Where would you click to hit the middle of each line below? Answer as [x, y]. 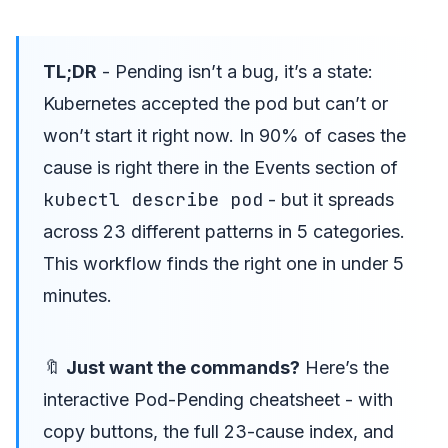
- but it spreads [328, 199]
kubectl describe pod [153, 199]
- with [366, 399]
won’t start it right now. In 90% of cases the [224, 135]
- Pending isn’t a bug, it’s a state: [235, 71]
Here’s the [347, 367]
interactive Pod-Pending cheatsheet [191, 399]
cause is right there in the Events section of [220, 167]
